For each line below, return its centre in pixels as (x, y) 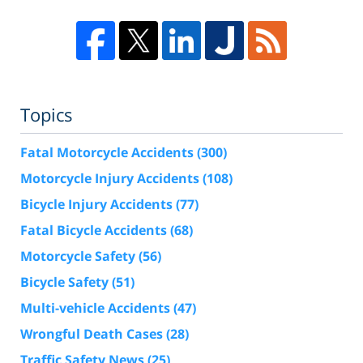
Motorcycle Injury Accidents (111, 179)
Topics (47, 115)
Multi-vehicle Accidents (97, 308)
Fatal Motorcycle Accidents (109, 153)
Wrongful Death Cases (93, 334)
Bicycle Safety (66, 282)
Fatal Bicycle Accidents (95, 231)
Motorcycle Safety (79, 256)
